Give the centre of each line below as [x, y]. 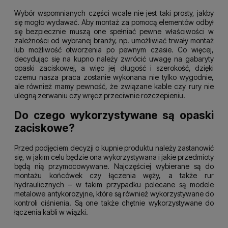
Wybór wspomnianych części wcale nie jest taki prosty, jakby [114, 13]
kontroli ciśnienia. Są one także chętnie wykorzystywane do [114, 203]
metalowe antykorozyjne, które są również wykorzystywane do [114, 193]
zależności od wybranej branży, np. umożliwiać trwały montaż [114, 40]
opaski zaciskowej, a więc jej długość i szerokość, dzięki [114, 68]
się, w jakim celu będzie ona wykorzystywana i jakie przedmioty [114, 157]
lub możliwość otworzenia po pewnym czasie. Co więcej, [114, 49]
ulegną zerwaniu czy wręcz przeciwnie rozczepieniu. [100, 95]
